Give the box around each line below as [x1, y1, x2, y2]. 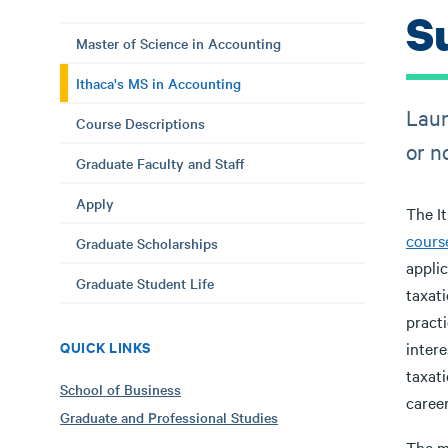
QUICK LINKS [60, 336, 151, 357]
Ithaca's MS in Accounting [76, 73, 241, 93]
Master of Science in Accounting [76, 33, 281, 53]
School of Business [60, 379, 181, 399]
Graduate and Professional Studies [60, 407, 278, 427]
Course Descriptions [76, 113, 205, 133]
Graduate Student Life [76, 273, 214, 293]
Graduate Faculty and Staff [76, 153, 245, 173]
